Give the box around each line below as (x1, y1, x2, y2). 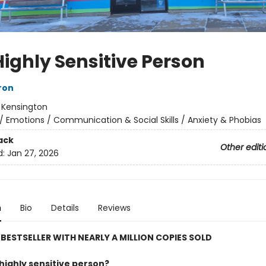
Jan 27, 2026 (7, 147, 59, 160)
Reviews (97, 202, 131, 214)
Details (50, 202, 79, 214)
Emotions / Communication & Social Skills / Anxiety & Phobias (5, 114, 261, 126)
